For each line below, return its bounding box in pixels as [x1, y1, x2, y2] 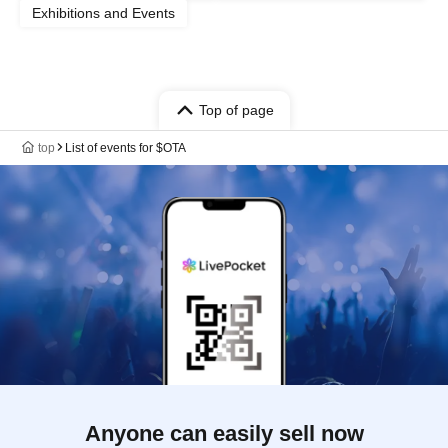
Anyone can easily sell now [84, 420, 364, 446]
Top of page [198, 101, 274, 118]
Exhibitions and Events [32, 4, 175, 21]
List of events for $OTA [65, 140, 186, 155]
